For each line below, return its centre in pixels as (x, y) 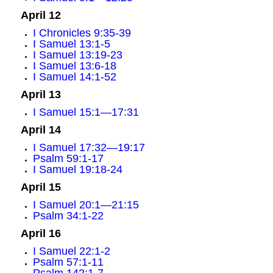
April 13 (41, 94)
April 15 (41, 187)
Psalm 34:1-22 (68, 216)
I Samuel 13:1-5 (71, 44)
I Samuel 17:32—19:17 (89, 147)
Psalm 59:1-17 (68, 158)
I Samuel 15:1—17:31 (86, 112)
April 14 (41, 130)
